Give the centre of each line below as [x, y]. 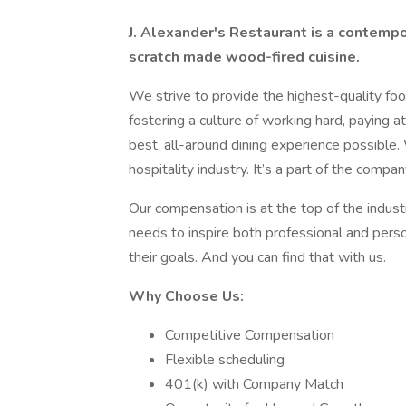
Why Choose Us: [186, 296]
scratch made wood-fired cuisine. [244, 57]
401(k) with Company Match [254, 384]
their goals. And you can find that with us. [257, 257]
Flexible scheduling [225, 360]
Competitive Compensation [250, 335]
